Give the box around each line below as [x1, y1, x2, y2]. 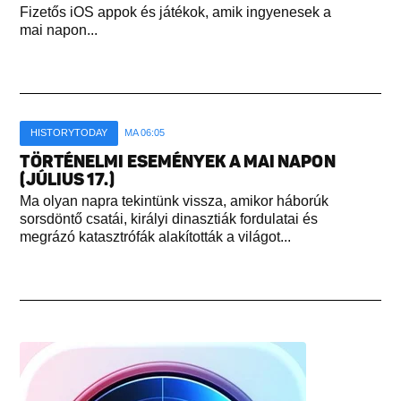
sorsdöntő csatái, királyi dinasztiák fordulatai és [20, 210, 319, 226]
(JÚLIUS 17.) [20, 168, 115, 190]
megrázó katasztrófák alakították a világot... [20, 228, 292, 244]
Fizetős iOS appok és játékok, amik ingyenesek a [20, 4, 332, 20]
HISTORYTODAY [30, 126, 108, 138]
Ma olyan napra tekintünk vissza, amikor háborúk [20, 192, 329, 209]
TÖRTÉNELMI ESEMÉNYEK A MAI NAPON [20, 150, 336, 172]
